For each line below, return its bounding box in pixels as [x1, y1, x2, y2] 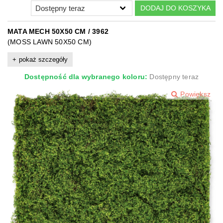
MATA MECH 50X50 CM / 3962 [7, 27, 109, 35]
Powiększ [180, 90, 211, 99]
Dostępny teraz [149, 73, 199, 81]
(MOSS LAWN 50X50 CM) [7, 38, 92, 46]
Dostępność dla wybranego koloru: [24, 73, 148, 81]
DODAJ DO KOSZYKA [140, 3, 211, 12]
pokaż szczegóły [18, 56, 68, 64]
